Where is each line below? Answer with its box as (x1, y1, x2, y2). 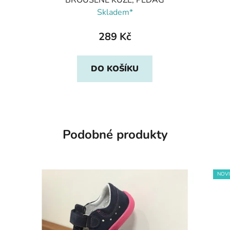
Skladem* (97, 6, 133, 18)
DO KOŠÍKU (91, 63, 139, 74)
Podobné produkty (62, 126, 168, 143)
